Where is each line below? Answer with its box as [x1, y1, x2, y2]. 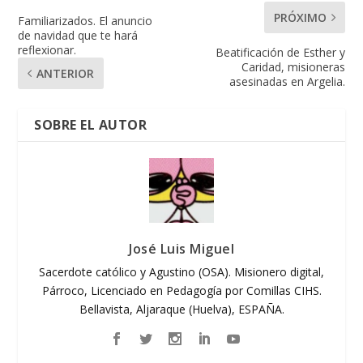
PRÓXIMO [273, 9, 327, 25]
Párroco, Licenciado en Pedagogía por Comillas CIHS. [41, 282, 322, 298]
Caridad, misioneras [241, 58, 345, 75]
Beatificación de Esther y [215, 44, 345, 60]
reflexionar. [18, 41, 77, 58]
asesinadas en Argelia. [228, 73, 345, 89]
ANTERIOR [36, 65, 95, 81]
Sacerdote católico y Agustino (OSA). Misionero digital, [39, 263, 324, 280]
